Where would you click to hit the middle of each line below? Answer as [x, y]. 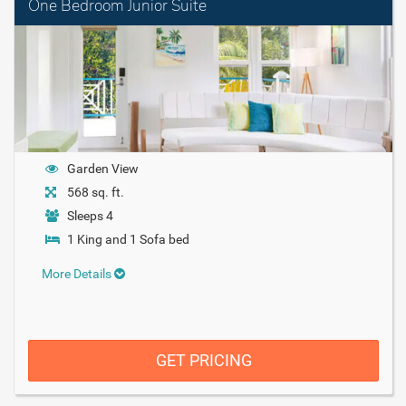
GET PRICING [203, 360]
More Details [78, 273]
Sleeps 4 [90, 215]
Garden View [103, 168]
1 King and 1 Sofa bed [128, 239]
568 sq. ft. [96, 192]
